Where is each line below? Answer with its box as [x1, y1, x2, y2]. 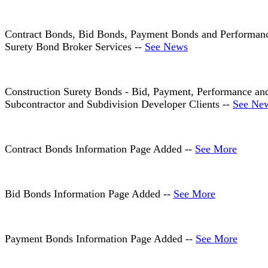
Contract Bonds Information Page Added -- [5, 143, 195, 156]
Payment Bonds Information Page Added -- [5, 233, 196, 245]
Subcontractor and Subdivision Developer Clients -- [5, 98, 233, 111]
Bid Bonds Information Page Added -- [5, 188, 173, 200]
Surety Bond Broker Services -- [5, 41, 145, 53]
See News [145, 41, 188, 53]
